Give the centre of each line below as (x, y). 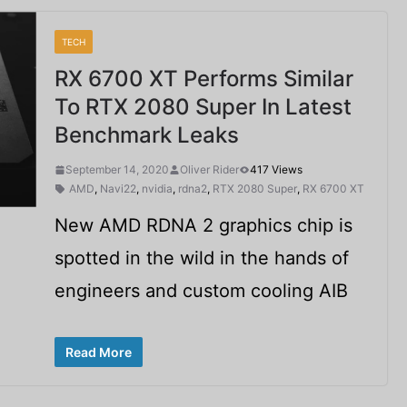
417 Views (276, 169)
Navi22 (118, 189)
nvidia (157, 189)
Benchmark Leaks (146, 135)
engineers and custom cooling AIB (201, 291)
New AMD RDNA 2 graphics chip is (203, 225)
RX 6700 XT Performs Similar (203, 79)
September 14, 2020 (117, 169)
